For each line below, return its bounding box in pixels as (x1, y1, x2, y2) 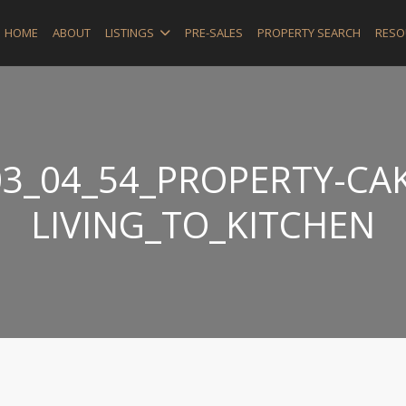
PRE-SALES (185, 24, 243, 41)
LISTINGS (105, 24, 154, 41)
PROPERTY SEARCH (257, 24, 361, 41)
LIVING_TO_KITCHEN (31, 199, 375, 249)
